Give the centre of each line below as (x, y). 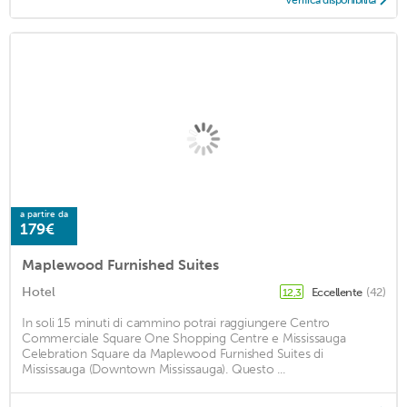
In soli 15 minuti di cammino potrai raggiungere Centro (176, 323)
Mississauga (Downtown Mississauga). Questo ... (154, 370)
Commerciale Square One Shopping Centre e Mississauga (184, 339)
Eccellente (338, 293)
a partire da (44, 215)
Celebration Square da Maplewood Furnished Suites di (173, 354)
